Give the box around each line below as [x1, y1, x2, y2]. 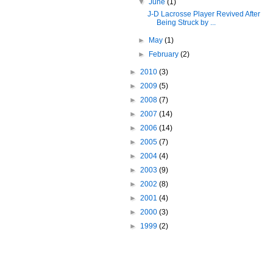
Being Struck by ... [156, 18, 216, 27]
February [149, 50, 181, 58]
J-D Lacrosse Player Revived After [147, 10, 260, 18]
